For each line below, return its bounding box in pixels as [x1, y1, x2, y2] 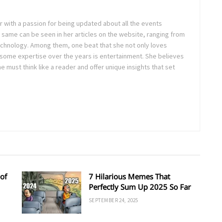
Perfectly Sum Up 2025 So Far [89, 181, 191, 192]
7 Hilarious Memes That [89, 171, 170, 181]
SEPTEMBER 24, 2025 [89, 196, 138, 204]
